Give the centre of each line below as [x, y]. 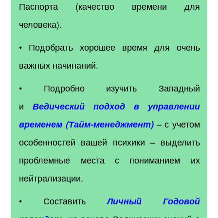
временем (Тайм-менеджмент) [86, 124]
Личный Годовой [153, 201]
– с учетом [177, 123]
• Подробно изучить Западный [109, 87]
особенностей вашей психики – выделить [109, 141]
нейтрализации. [51, 177]
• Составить [63, 200]
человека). [41, 24]
